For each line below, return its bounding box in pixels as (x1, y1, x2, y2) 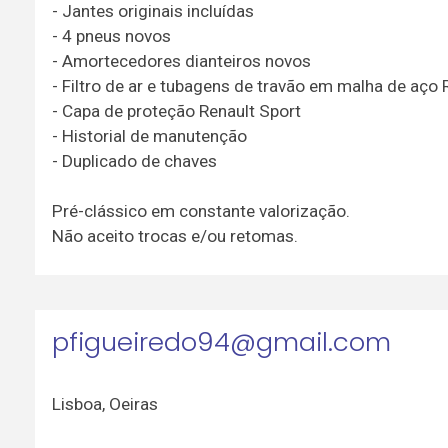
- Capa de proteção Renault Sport (51, 101, 301, 122)
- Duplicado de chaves (51, 151, 217, 172)
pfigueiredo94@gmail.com (51, 324, 391, 361)
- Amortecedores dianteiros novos (51, 51, 311, 72)
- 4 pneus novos (51, 26, 171, 47)
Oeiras (108, 393, 158, 414)
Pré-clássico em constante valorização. (51, 201, 350, 222)
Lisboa (51, 393, 102, 414)
